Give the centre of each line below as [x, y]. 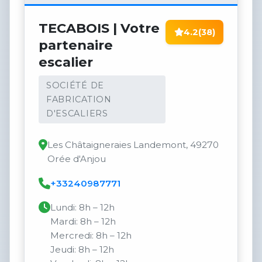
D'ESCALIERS [77, 113]
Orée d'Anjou [77, 159]
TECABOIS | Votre [99, 28]
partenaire [76, 45]
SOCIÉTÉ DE [75, 85]
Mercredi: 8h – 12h [91, 236]
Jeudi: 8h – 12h [82, 250]
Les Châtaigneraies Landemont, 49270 [133, 145]
